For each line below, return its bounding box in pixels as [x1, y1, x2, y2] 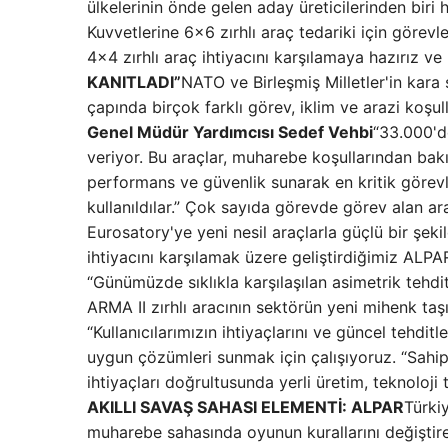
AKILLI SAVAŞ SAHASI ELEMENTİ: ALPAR [87, 397, 404, 417]
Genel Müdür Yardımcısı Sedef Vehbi [87, 122, 373, 142]
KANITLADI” [87, 72, 181, 92]
